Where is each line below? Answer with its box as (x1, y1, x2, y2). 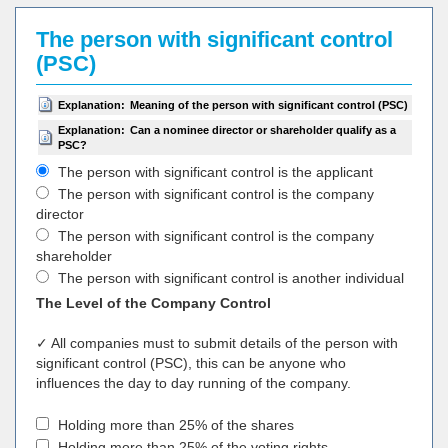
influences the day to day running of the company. (36, 375, 351, 391)
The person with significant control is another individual (54, 270, 404, 286)
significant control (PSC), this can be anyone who (36, 355, 346, 371)
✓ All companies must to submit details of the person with (36, 335, 398, 351)
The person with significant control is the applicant (54, 164, 373, 180)
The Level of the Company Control (36, 295, 271, 311)
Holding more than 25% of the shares (54, 417, 294, 433)
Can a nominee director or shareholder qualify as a (130, 124, 396, 136)
